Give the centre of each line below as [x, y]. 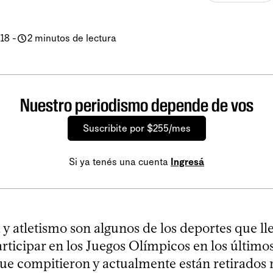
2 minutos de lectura [72, 38]
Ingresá [187, 161]
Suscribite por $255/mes [136, 128]
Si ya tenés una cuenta [120, 161]
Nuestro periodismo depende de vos [136, 105]
